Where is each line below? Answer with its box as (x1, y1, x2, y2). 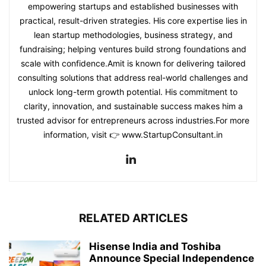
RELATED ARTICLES (78, 211, 188, 226)
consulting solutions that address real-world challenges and (18, 72, 248, 83)
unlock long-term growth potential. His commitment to (28, 87, 237, 97)
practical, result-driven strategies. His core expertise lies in (19, 15, 247, 26)
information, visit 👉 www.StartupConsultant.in (43, 129, 223, 140)
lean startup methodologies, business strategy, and (33, 30, 233, 40)
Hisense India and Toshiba (89, 240, 221, 253)
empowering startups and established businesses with (28, 1, 238, 12)
